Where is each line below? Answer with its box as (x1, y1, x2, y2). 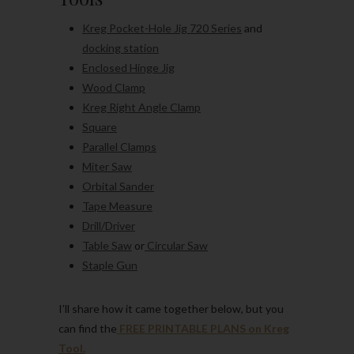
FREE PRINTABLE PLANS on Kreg (117, 321, 289, 335)
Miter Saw (82, 159, 132, 173)
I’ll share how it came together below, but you (58, 301, 284, 315)
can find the (58, 321, 117, 335)
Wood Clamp (82, 80, 145, 94)
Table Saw (82, 238, 132, 252)
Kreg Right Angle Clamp (82, 100, 201, 114)
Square (82, 119, 117, 134)
